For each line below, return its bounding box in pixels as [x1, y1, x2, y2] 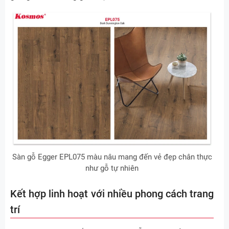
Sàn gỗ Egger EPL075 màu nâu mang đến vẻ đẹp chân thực [12, 152, 212, 162]
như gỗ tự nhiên [85, 163, 139, 173]
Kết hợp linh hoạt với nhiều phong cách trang [10, 187, 214, 200]
